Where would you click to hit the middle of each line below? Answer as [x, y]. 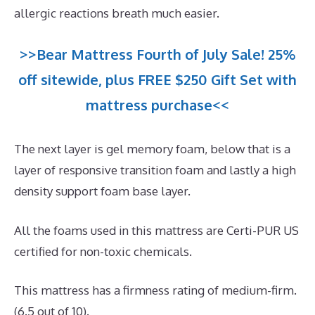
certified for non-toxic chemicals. [103, 251]
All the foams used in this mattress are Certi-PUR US [156, 230]
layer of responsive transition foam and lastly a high [155, 170]
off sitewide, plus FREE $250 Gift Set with [157, 80]
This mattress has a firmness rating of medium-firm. [155, 290]
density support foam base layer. [102, 191]
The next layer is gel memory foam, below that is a [152, 149]
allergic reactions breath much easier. [117, 13]
